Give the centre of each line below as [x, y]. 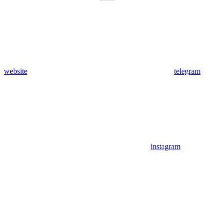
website [16, 71]
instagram [165, 146]
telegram [187, 71]
